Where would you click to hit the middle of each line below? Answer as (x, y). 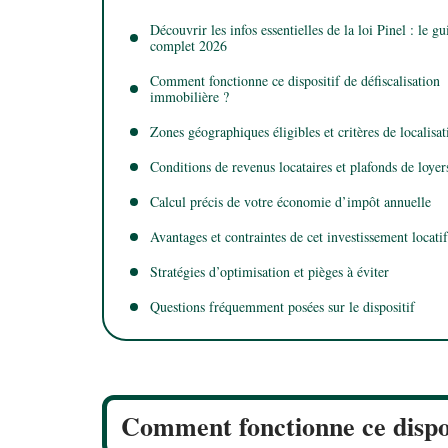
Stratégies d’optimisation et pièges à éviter (269, 271)
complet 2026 (188, 45)
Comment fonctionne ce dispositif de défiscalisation (295, 80)
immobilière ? (189, 96)
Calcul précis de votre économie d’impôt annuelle (290, 201)
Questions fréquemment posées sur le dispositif (282, 306)
